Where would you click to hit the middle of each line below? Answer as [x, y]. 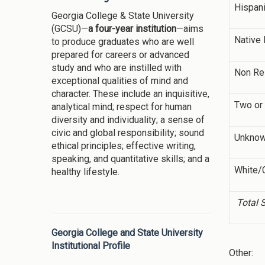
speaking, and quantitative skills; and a [130, 159]
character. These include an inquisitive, [130, 94]
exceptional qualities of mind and [120, 81]
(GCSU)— [70, 29]
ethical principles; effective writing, [124, 146]
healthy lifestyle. [85, 172]
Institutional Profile [91, 246]
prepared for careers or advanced [120, 55]
